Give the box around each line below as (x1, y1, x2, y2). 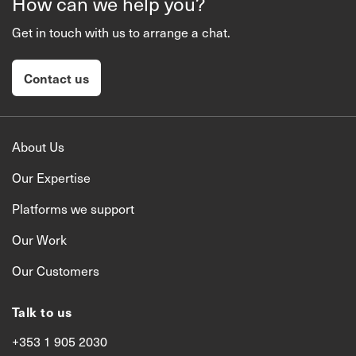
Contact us (24, 68, 89, 87)
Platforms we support (12, 198, 134, 218)
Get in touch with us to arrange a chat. (12, 21, 230, 41)
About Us (12, 136, 64, 156)
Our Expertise (12, 167, 91, 187)
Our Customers (12, 260, 99, 280)
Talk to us (12, 302, 72, 320)
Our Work (12, 229, 67, 249)
